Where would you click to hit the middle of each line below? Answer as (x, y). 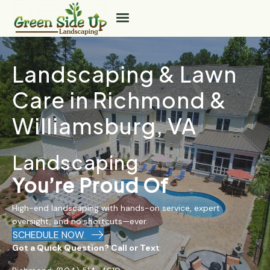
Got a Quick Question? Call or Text (86, 247)
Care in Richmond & (119, 99)
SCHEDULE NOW (48, 234)
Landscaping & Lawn (124, 74)
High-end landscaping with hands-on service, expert (116, 208)
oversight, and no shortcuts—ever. (80, 221)
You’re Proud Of (90, 185)
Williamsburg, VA (104, 125)
